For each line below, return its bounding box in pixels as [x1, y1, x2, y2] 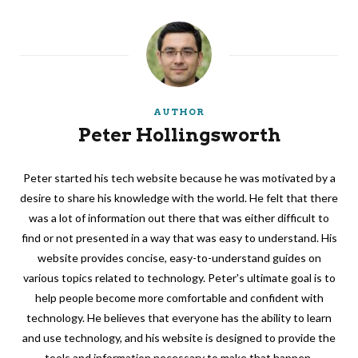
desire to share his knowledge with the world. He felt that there [20, 191, 338, 205]
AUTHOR [153, 106, 205, 118]
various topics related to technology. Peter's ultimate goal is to [22, 271, 336, 285]
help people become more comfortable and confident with [34, 291, 324, 305]
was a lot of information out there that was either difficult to [29, 211, 329, 225]
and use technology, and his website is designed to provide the [22, 331, 336, 345]
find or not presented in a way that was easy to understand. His [21, 231, 337, 245]
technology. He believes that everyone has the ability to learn [26, 311, 332, 325]
